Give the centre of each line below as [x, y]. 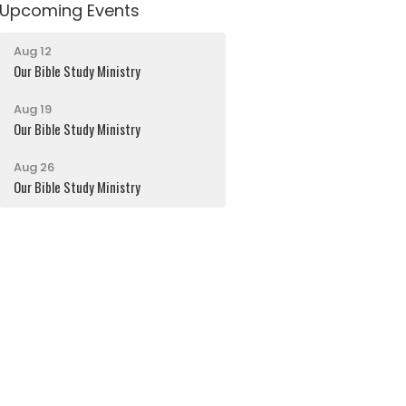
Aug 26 [34, 168]
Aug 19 [33, 110]
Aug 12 [33, 52]
